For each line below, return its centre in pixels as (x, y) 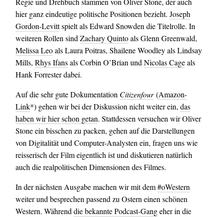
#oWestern (173, 187)
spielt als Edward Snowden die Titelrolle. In (127, 26)
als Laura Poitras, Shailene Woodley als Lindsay (127, 50)
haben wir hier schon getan (56, 118)
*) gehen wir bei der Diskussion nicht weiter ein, (105, 106)
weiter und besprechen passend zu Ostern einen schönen (101, 199)
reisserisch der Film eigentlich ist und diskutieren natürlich (104, 155)
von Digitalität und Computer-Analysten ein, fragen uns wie (106, 143)
